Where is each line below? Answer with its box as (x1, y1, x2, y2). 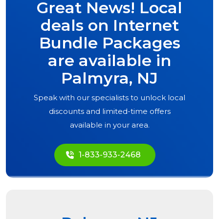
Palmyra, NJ (61, 68, 158, 88)
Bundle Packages (39, 33, 180, 53)
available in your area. (69, 120, 150, 130)
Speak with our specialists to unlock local (34, 93, 185, 103)
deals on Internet (40, 16, 179, 35)
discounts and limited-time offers (48, 107, 171, 116)
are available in (48, 51, 171, 70)
